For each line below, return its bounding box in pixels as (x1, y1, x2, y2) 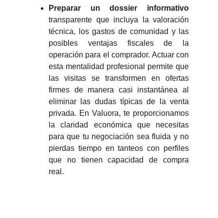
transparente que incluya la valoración (49, 16, 189, 24)
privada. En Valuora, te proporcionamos (49, 109, 189, 117)
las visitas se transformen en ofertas (49, 74, 189, 82)
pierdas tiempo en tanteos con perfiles (49, 144, 189, 152)
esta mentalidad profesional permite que (49, 62, 189, 71)
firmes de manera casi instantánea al (49, 86, 189, 94)
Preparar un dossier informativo (49, 4, 189, 12)
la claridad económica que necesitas (49, 121, 189, 129)
